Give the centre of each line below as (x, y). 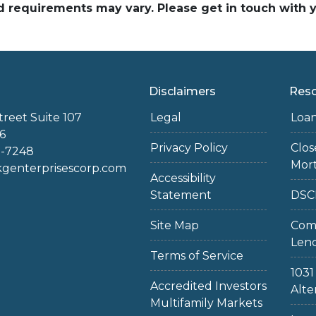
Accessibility (183, 178)
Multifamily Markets (206, 303)
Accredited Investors (208, 286)
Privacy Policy (189, 148)
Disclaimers (182, 91)
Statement (181, 195)
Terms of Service (196, 256)
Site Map (174, 225)
